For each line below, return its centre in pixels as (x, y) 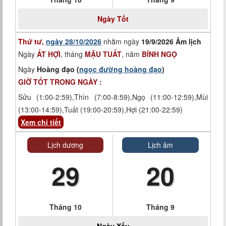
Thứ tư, (32, 41)
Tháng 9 (160, 207)
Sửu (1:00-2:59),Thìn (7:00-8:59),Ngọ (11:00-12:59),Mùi (113, 97)
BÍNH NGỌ (159, 54)
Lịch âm (160, 145)
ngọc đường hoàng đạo (121, 69)
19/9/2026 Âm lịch (171, 41)
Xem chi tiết (41, 122)
